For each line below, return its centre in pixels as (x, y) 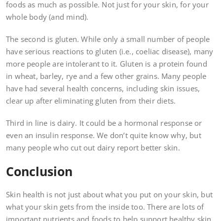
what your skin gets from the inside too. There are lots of (105, 207)
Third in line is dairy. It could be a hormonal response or (104, 123)
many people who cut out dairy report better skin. (93, 148)
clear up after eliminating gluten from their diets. (91, 101)
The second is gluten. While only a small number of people (108, 39)
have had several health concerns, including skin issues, (103, 89)
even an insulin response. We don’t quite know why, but (104, 135)
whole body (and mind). (47, 17)
